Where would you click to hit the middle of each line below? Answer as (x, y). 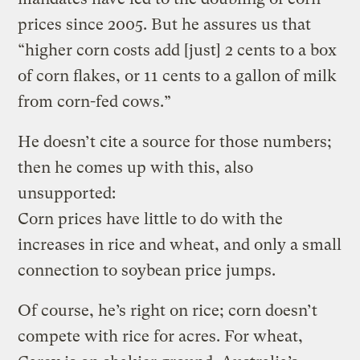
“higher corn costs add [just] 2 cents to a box (178, 50)
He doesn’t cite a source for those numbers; (175, 141)
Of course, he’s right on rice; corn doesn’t (168, 310)
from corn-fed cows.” (95, 101)
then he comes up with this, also (136, 167)
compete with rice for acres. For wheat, (161, 336)
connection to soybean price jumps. (147, 270)
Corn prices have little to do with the (151, 219)
